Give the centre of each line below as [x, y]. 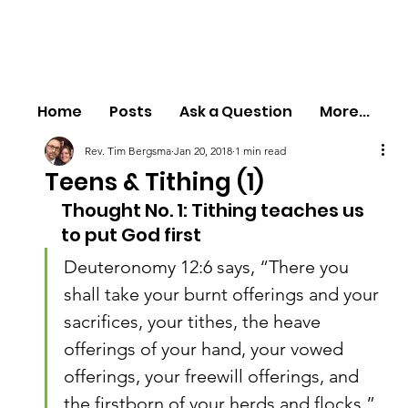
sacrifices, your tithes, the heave [194, 321]
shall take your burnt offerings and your [223, 294]
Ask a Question [236, 112]
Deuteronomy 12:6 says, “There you [208, 267]
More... [345, 112]
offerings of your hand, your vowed [205, 349]
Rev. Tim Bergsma [127, 151]
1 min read [260, 151]
